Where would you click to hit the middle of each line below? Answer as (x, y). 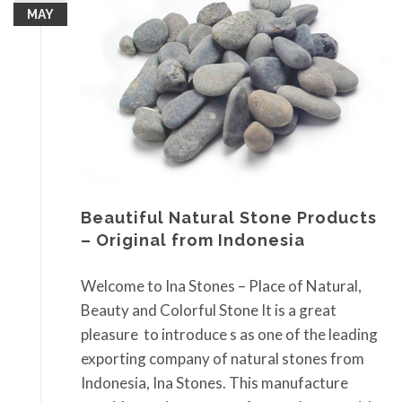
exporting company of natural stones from (223, 359)
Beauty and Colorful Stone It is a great (209, 310)
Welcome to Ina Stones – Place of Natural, (221, 286)
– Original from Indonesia (193, 240)
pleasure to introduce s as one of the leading (229, 335)
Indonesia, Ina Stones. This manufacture (214, 383)
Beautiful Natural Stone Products (229, 217)
